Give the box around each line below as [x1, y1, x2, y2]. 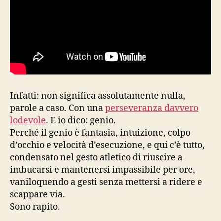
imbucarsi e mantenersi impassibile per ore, [10, 164, 195, 176]
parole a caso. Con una [10, 102, 105, 114]
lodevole [10, 114, 46, 126]
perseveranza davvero [105, 102, 198, 114]
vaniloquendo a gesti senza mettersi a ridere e [10, 176, 202, 188]
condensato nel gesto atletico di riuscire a [10, 151, 183, 163]
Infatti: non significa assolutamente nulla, [10, 90, 185, 102]
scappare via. [10, 188, 65, 200]
